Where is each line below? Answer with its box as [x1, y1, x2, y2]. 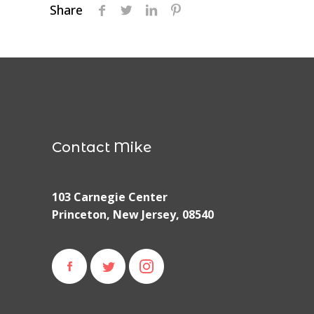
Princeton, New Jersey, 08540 [52, 207, 214, 222]
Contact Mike [52, 139, 152, 156]
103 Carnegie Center [52, 189, 168, 205]
